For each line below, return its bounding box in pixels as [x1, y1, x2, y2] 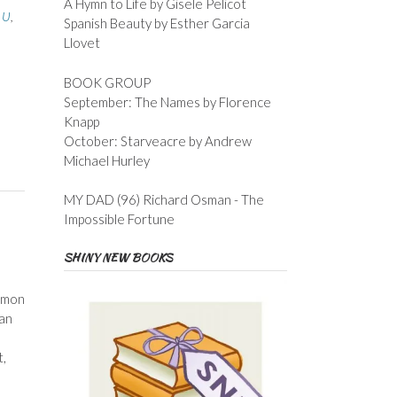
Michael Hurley [63, 152, 150, 168]
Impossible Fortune [63, 211, 175, 228]
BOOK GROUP [63, 74, 151, 90]
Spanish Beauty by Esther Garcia [63, 15, 250, 32]
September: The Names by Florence [63, 93, 271, 110]
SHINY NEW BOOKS [63, 249, 173, 267]
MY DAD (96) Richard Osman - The [63, 191, 264, 208]
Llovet [63, 35, 100, 51]
